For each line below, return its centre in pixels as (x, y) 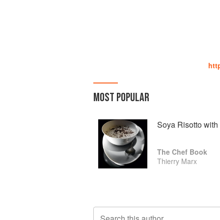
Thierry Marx (177, 161)
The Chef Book (182, 152)
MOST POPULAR (121, 97)
